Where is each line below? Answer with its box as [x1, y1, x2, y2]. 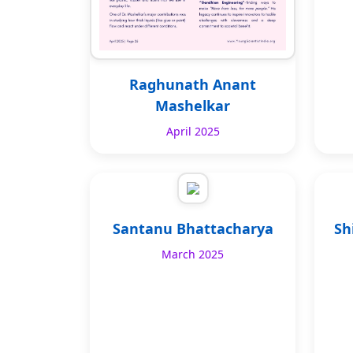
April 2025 [165, 123, 220, 139]
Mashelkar [155, 95, 230, 115]
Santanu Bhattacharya [112, 218, 273, 238]
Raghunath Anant [129, 74, 256, 94]
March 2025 [162, 246, 224, 262]
